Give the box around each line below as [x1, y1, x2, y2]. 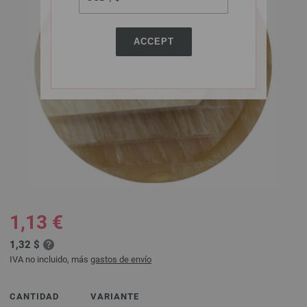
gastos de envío [90, 254, 151, 265]
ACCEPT [133, 36, 174, 47]
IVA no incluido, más [10, 254, 90, 265]
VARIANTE [90, 291, 139, 302]
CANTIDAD [10, 291, 59, 302]
